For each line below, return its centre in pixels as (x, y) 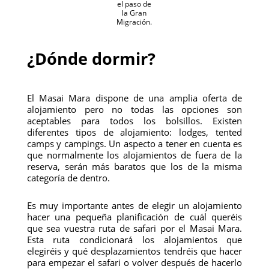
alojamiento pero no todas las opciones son (134, 109)
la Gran (134, 13)
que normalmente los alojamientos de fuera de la (134, 155)
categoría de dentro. (68, 178)
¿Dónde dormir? (91, 59)
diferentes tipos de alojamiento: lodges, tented (134, 132)
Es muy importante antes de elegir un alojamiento (134, 205)
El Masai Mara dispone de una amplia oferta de (134, 98)
